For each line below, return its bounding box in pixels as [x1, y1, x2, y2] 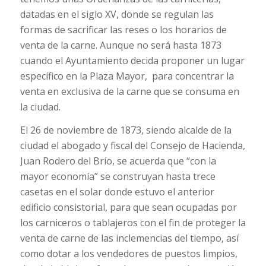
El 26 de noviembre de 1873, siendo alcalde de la [20, 123, 232, 137]
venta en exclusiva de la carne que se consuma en [20, 84, 239, 98]
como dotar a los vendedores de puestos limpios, [20, 247, 237, 261]
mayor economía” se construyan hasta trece [20, 170, 216, 183]
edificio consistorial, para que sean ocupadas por [20, 201, 237, 214]
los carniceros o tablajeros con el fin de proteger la [20, 216, 246, 230]
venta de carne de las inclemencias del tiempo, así [20, 232, 239, 245]
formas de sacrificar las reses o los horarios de [20, 23, 227, 36]
